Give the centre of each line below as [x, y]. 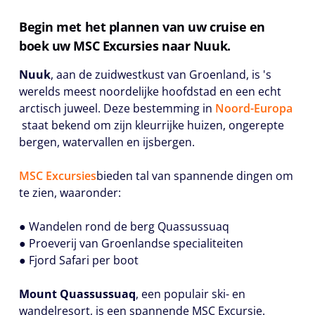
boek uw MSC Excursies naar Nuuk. [125, 46]
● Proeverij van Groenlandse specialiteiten [131, 243]
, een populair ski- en [191, 294]
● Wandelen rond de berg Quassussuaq [124, 226]
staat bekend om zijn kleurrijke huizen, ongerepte [152, 125]
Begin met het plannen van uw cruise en [142, 27]
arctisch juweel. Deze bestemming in [117, 108]
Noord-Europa [254, 108]
